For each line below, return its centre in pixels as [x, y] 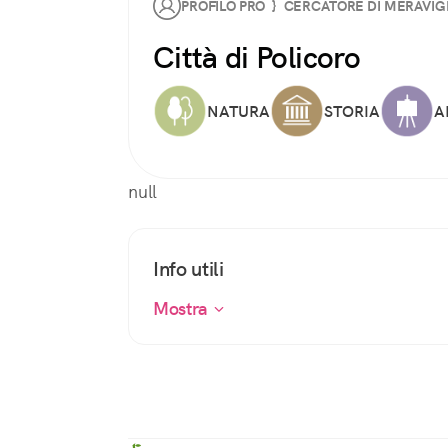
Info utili [188, 269]
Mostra [183, 308]
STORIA [352, 111]
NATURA [238, 111]
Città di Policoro [256, 57]
